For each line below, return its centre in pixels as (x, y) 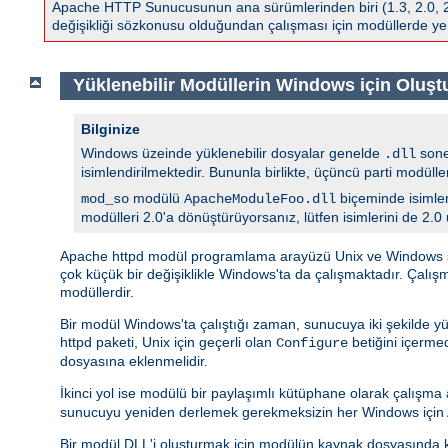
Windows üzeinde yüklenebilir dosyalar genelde (232, 152)
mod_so (105, 198)
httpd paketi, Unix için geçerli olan (168, 341)
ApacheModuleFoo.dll (260, 198)
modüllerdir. (97, 291)
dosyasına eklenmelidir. (134, 360)
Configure (312, 342)
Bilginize (110, 128)
